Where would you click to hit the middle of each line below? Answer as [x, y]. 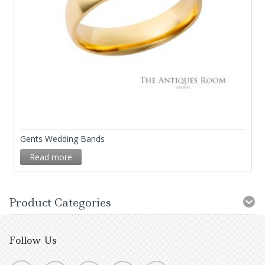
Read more [51, 157]
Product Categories [60, 203]
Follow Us [33, 240]
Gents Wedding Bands [62, 139]
